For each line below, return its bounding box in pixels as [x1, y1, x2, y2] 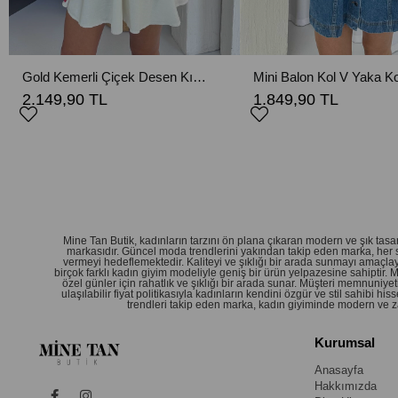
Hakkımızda [314, 378, 377, 393]
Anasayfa [314, 362, 363, 377]
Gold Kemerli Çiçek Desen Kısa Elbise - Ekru [193, 68, 206, 84]
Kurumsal [314, 334, 375, 350]
